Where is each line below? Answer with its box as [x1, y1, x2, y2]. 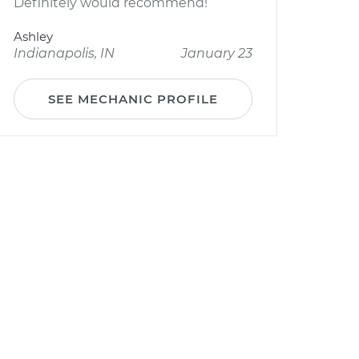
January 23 [181, 46, 252, 61]
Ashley [14, 29, 53, 44]
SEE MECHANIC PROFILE [48, 91, 218, 107]
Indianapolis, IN [14, 46, 115, 61]
